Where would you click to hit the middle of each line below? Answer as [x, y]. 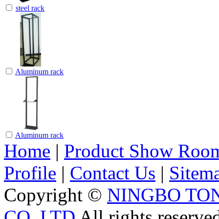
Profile [30, 173]
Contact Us [113, 173]
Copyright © [55, 195]
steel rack [30, 8]
